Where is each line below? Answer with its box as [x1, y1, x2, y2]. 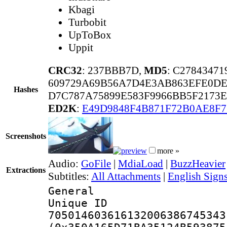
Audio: [48, 157, 81, 170]
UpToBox [68, 28, 111, 41]
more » [157, 146, 179, 155]
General [48, 184, 94, 197]
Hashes [14, 85, 38, 94]
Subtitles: [48, 170, 91, 182]
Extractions [6, 165, 46, 174]
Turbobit [68, 16, 106, 28]
